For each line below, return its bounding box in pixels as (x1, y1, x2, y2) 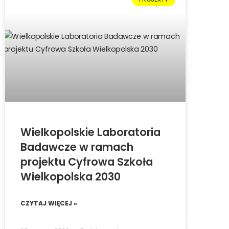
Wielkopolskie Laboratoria (20, 125, 161, 140)
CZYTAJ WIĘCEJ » (20, 199, 77, 208)
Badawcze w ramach (20, 140, 133, 155)
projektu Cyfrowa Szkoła (20, 154, 153, 170)
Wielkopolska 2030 (20, 169, 121, 185)
